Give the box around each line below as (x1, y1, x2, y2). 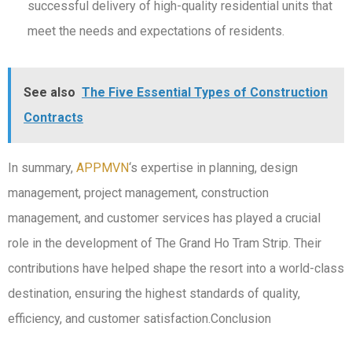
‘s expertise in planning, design (129, 160, 298, 176)
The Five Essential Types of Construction (82, 85, 328, 101)
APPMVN (76, 160, 129, 176)
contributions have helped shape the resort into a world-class (8, 261, 344, 277)
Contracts (24, 110, 83, 126)
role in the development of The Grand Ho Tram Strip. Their (8, 236, 321, 251)
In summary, (8, 160, 76, 176)
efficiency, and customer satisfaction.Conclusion (8, 311, 271, 327)
